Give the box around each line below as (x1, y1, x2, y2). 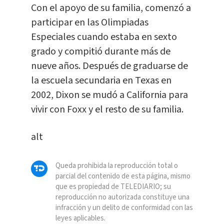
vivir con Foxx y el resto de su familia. (30, 102, 183, 116)
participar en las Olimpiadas (30, 15, 148, 29)
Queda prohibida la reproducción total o (55, 160, 178, 171)
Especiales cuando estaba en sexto (30, 29, 177, 44)
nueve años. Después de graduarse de (30, 58, 188, 73)
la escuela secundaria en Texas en (30, 73, 171, 87)
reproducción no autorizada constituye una (55, 191, 189, 202)
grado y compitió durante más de (30, 44, 170, 58)
